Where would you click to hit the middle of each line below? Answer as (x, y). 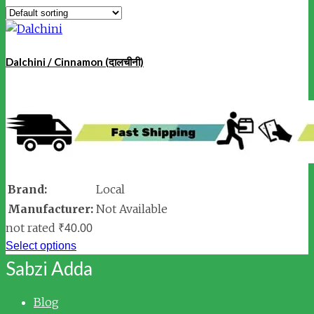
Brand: (27, 190)
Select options (41, 246)
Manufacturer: (50, 209)
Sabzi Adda (49, 269)
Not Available (132, 209)
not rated (30, 228)
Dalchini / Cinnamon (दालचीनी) (75, 62)
